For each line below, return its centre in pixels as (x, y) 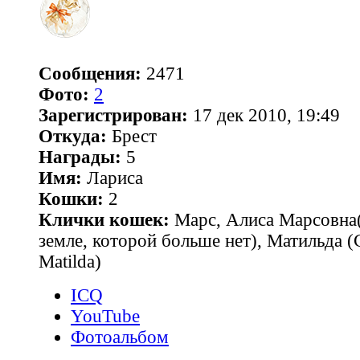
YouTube (105, 317)
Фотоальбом (120, 337)
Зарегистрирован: (113, 116)
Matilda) (70, 262)
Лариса (112, 178)
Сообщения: (90, 74)
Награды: (80, 157)
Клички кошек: (104, 220)
